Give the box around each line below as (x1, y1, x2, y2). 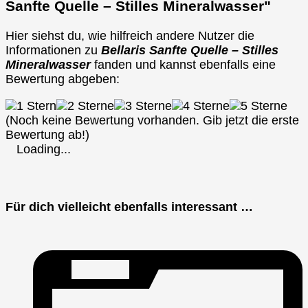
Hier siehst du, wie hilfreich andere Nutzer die (5, 29, 254, 43)
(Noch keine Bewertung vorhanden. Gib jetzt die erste (5, 113, 299, 128)
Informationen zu (5, 43, 101, 58)
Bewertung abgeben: (5, 72, 120, 87)
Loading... (16, 142, 71, 157)
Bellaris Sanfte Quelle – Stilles (101, 43, 278, 58)
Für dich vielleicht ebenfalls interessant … (5, 200, 253, 214)
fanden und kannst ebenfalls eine (91, 58, 276, 72)
